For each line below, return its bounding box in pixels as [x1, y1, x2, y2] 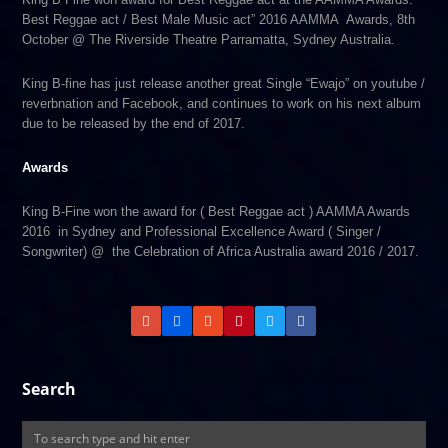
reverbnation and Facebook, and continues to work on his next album [22, 96, 422, 111]
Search [22, 378, 77, 400]
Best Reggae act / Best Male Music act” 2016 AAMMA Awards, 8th [22, 12, 416, 27]
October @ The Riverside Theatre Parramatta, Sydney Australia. [22, 32, 396, 47]
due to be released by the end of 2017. [22, 116, 246, 131]
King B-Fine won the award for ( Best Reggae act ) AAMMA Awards [22, 204, 411, 219]
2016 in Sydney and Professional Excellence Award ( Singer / [22, 224, 382, 239]
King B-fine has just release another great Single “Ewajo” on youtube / [22, 76, 426, 91]
